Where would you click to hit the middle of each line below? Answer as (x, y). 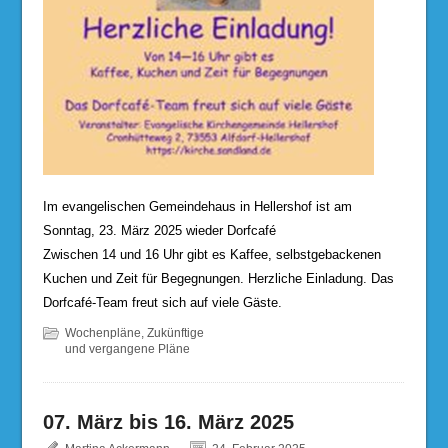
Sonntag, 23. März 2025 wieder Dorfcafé (159, 230)
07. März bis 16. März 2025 (168, 421)
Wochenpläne (102, 332)
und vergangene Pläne (127, 348)
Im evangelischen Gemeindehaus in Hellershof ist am (197, 206)
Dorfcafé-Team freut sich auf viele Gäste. (162, 302)
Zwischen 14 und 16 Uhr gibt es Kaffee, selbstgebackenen (211, 254)
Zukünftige (175, 332)
